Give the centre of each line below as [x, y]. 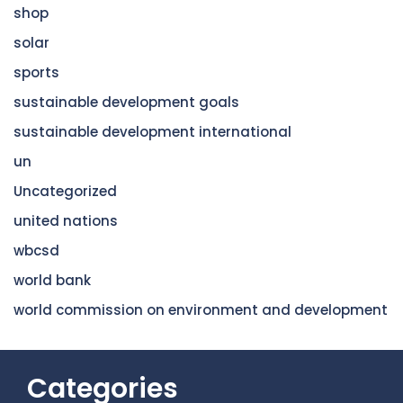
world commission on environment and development [201, 309]
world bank [52, 280]
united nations [66, 220]
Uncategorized [65, 191]
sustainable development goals [126, 102]
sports [36, 72]
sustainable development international [152, 131]
